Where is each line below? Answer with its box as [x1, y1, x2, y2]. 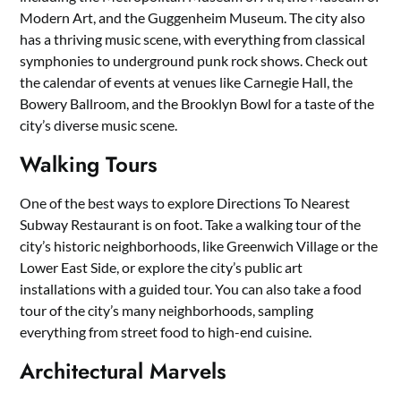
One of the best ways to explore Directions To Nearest [20, 193, 351, 211]
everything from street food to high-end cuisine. [20, 322, 312, 340]
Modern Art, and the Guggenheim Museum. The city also [20, 8, 366, 26]
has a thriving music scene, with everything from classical [20, 30, 366, 47]
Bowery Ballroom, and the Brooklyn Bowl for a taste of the [20, 94, 375, 112]
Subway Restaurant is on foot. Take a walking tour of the [20, 215, 362, 233]
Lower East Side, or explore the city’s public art [20, 258, 303, 276]
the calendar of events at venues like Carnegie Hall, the [20, 73, 354, 90]
